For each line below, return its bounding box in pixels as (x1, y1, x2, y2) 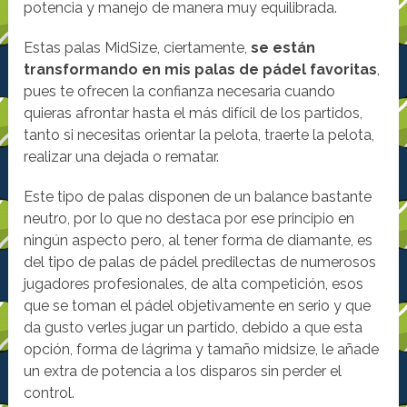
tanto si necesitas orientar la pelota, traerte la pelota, (24, 126, 375, 144)
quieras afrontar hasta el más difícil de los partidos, (24, 104, 363, 123)
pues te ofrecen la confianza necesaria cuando (24, 83, 336, 101)
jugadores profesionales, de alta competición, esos (24, 275, 364, 293)
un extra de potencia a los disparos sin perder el (24, 362, 342, 381)
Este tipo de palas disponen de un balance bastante (24, 188, 372, 206)
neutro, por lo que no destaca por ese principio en (24, 210, 355, 228)
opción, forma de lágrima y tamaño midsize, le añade (24, 341, 380, 359)
